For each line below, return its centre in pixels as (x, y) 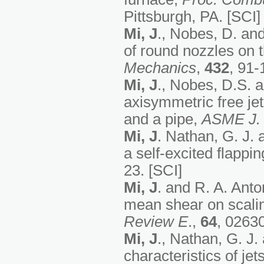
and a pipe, (163, 119)
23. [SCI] (153, 171)
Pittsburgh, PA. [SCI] (192, 17)
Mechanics (160, 68)
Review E (156, 222)
